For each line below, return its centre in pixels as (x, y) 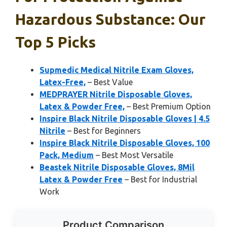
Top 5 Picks (55, 42)
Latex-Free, (63, 82)
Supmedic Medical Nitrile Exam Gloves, (117, 70)
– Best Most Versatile (134, 155)
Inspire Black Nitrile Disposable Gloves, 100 (125, 143)
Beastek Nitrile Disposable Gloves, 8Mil (117, 167)
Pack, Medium (67, 155)
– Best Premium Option (168, 106)
